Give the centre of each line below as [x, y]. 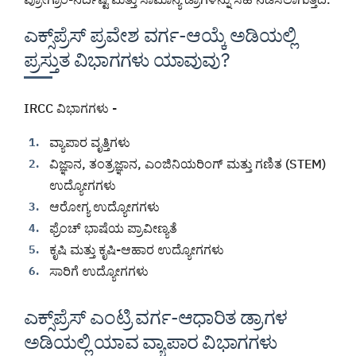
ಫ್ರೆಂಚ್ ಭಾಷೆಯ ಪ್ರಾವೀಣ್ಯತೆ [113, 228]
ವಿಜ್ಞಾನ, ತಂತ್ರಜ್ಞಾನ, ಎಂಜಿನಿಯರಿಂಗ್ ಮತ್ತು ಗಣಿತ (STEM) [188, 164]
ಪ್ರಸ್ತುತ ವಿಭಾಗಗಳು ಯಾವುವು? [126, 60]
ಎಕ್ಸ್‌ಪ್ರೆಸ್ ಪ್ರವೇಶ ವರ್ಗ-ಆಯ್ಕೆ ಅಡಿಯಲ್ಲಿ [160, 35]
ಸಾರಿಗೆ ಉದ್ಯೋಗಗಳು [99, 271]
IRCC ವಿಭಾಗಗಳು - [70, 108]
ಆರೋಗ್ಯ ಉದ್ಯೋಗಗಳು [104, 207]
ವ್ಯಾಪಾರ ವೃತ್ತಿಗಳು [90, 143]
